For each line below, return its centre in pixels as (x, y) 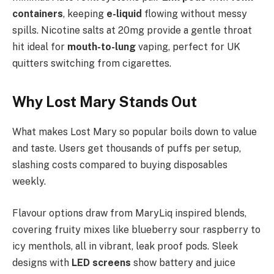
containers (38, 13)
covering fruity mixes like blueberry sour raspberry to (136, 229)
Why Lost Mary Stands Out (105, 102)
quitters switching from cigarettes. (92, 63)
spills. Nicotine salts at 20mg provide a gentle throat (132, 30)
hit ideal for (40, 46)
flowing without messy (196, 13)
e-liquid (125, 13)
